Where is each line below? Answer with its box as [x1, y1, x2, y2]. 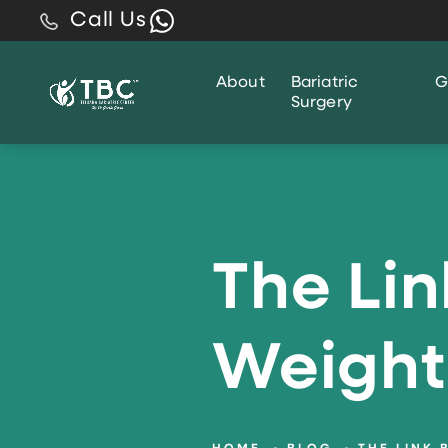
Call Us [70, 10, 147, 31]
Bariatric [290, 74, 359, 91]
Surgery [290, 94, 352, 111]
